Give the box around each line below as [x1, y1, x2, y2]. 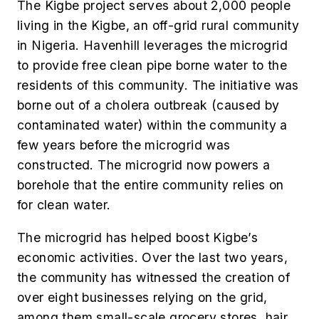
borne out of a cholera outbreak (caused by [17, 98, 280, 113]
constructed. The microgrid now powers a [17, 157, 271, 173]
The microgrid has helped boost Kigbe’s [17, 229, 258, 245]
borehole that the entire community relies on [17, 177, 284, 193]
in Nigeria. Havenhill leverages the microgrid [17, 38, 288, 53]
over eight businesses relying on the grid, [17, 289, 268, 305]
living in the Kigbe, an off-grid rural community [17, 18, 300, 33]
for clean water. [17, 197, 111, 213]
